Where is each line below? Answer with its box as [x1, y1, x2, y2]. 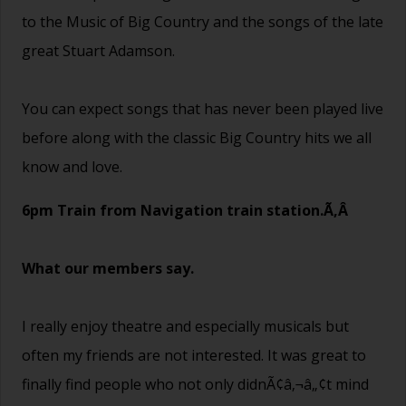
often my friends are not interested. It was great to [22, 344, 366, 365]
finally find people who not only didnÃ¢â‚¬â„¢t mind [22, 373, 369, 394]
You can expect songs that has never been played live [22, 98, 383, 119]
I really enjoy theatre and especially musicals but [22, 315, 349, 336]
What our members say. [22, 257, 194, 278]
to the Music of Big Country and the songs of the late [22, 11, 383, 32]
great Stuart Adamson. [22, 40, 175, 61]
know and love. [22, 156, 122, 177]
